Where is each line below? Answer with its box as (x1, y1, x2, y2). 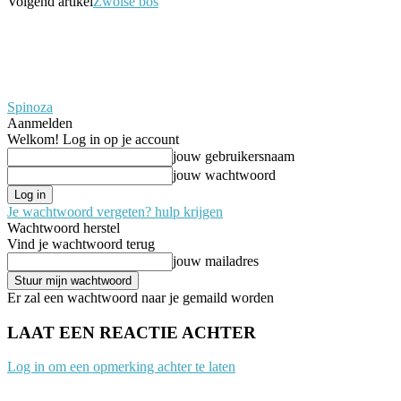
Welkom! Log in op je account (7, 131, 179, 147)
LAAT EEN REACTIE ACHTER (7, 322, 256, 342)
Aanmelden (7, 115, 73, 131)
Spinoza (7, 98, 53, 115)
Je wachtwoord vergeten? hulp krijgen (7, 203, 223, 219)
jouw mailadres (173, 252, 259, 269)
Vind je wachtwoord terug (7, 235, 155, 252)
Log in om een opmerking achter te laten (7, 359, 235, 375)
